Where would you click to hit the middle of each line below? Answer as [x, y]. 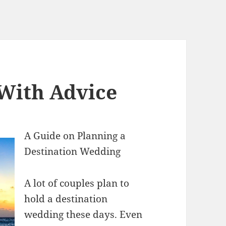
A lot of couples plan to [77, 183]
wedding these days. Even [83, 215]
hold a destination [66, 199]
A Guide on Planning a [75, 136]
